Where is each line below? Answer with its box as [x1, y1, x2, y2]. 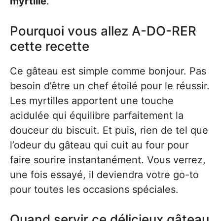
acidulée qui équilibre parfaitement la [10, 110, 184, 122]
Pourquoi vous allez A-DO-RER [10, 23, 196, 39]
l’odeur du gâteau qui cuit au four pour [10, 139, 188, 151]
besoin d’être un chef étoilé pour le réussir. [10, 80, 210, 92]
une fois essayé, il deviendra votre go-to [10, 169, 199, 181]
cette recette [10, 38, 89, 54]
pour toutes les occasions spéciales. [10, 184, 179, 196]
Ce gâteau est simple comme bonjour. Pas [10, 65, 206, 77]
